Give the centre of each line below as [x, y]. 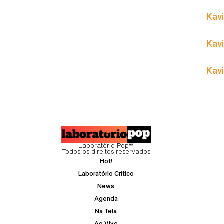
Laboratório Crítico [106, 174]
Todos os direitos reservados [106, 152]
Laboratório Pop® [106, 146]
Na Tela [106, 211]
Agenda [106, 199]
